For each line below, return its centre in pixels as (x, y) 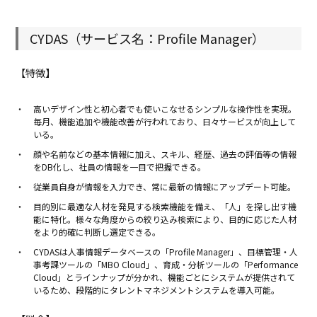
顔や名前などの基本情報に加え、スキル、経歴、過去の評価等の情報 (165, 154)
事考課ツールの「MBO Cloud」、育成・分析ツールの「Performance (166, 265)
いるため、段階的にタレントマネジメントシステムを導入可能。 (158, 290)
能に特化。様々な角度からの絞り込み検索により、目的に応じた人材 (165, 219)
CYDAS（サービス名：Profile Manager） (148, 39)
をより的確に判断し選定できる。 (97, 232)
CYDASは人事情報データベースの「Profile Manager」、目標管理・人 (166, 252)
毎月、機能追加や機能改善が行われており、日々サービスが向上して (165, 122)
